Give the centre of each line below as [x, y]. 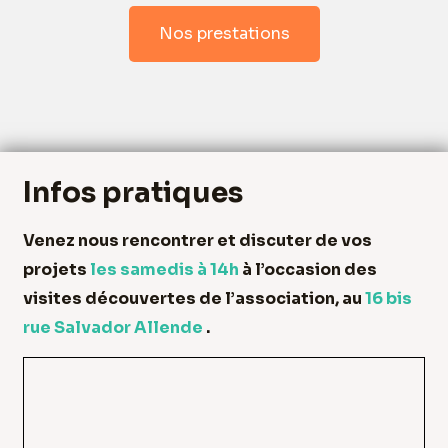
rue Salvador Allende [114, 327]
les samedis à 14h [166, 269]
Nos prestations [224, 33]
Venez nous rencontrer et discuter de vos [197, 240]
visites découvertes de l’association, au [194, 298]
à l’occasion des [309, 269]
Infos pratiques [133, 192]
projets [56, 269]
